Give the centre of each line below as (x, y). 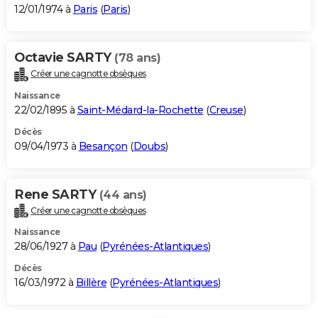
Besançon (103, 146)
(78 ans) (137, 57)
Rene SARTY (57, 194)
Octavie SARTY (64, 57)
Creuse (226, 110)
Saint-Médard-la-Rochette (140, 110)
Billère (91, 283)
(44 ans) (123, 194)
